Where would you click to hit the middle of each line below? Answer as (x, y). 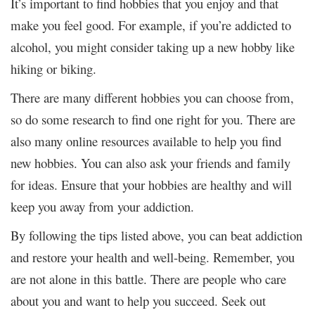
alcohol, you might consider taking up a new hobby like (153, 46)
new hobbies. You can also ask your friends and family (150, 162)
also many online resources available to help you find (146, 141)
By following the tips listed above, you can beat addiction (156, 235)
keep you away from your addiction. (102, 206)
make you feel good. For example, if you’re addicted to (151, 25)
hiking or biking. (53, 68)
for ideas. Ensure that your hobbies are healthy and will (151, 184)
